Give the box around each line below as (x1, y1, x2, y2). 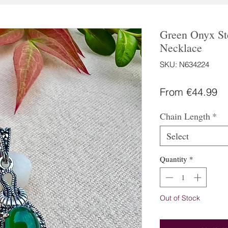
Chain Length (160, 110, 210, 122)
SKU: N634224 (160, 60, 209, 69)
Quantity (160, 154, 187, 164)
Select (166, 130, 189, 142)
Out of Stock (160, 193, 200, 203)
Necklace (160, 40, 202, 55)
